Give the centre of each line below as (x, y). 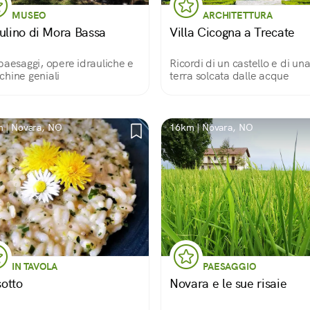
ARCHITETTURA (238, 15)
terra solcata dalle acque (229, 76)
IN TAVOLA (35, 266)
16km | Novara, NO (211, 127)
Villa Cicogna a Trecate (232, 32)
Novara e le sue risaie (228, 283)
